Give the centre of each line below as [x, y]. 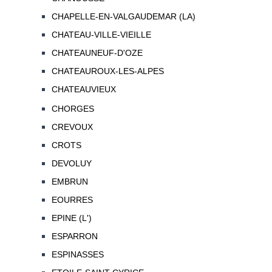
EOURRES [72, 200]
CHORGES [73, 109]
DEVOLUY [71, 164]
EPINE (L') [71, 218]
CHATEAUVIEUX [83, 90]
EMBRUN [70, 182]
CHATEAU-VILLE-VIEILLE [101, 35]
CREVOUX [72, 127]
